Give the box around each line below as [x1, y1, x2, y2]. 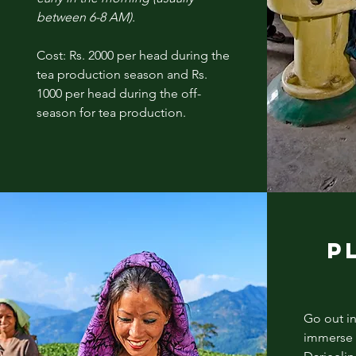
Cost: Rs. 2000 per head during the [36, 47, 230, 63]
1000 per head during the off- [36, 85, 201, 101]
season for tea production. [36, 104, 186, 120]
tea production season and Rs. [36, 66, 207, 82]
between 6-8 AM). [36, 9, 135, 25]
